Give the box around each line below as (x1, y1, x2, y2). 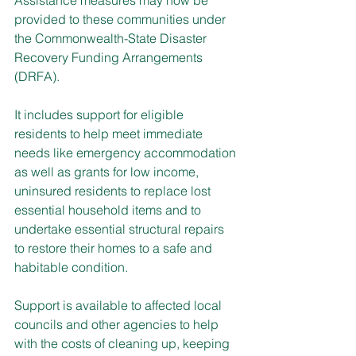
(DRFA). (14, 68, 60, 84)
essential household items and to (14, 201, 204, 218)
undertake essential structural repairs (14, 220, 227, 237)
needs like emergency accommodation (14, 144, 239, 161)
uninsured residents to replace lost (14, 182, 214, 199)
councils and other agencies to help (14, 315, 222, 332)
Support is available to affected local (14, 296, 225, 313)
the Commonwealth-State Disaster (14, 29, 210, 46)
